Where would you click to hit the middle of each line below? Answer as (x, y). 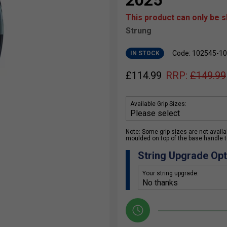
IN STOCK (145, 53)
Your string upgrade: (171, 174)
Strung (139, 31)
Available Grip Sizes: (158, 104)
